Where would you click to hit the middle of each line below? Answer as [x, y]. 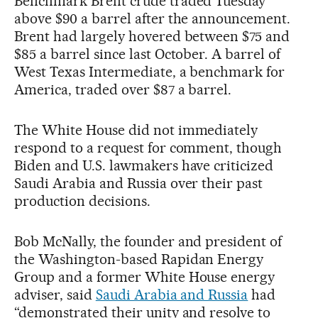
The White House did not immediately [136, 130]
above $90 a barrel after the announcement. [153, 18]
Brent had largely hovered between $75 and [152, 36]
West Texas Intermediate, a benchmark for [150, 71]
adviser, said [55, 294]
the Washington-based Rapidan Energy [139, 259]
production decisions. [82, 201]
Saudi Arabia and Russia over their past [139, 183]
